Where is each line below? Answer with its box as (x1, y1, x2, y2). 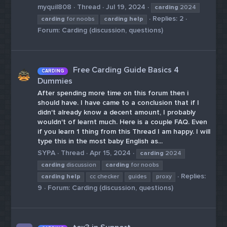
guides (128, 172, 147, 180)
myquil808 (37, 2, 72, 11)
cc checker (90, 172, 120, 180)
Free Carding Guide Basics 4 (73, 64, 179, 75)
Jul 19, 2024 (106, 2, 146, 11)
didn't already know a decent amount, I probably (37, 108, 196, 117)
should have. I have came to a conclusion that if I (37, 98, 200, 107)
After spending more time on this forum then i (37, 89, 189, 98)
